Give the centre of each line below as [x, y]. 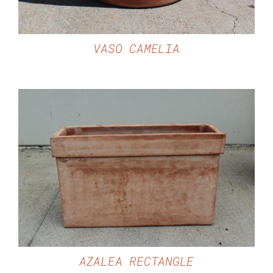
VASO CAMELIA [136, 48]
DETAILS [136, 170]
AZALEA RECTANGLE [136, 261]
